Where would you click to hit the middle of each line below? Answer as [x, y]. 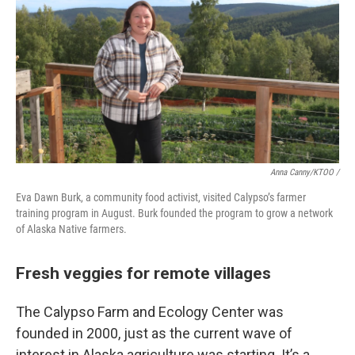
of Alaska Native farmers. [71, 229]
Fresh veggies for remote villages [143, 273]
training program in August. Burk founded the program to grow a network [174, 213]
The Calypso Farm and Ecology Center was [150, 312]
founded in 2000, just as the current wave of [154, 333]
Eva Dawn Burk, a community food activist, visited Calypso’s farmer [161, 197]
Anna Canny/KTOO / [305, 172]
